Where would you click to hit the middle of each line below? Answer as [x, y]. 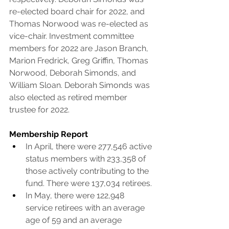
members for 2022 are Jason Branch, [80, 48]
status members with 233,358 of [87, 159]
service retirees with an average [86, 208]
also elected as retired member [69, 97]
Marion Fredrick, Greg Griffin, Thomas [80, 61]
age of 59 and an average [75, 220]
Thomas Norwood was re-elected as [80, 24]
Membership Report [49, 134]
